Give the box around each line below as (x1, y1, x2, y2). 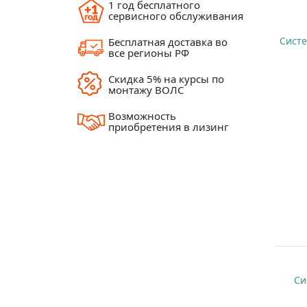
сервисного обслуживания (108, 9, 244, 23)
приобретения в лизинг (108, 120, 230, 134)
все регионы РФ (108, 46, 190, 60)
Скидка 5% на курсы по (108, 72, 225, 86)
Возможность (108, 109, 177, 123)
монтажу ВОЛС (108, 83, 184, 97)
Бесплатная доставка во (108, 35, 228, 49)
